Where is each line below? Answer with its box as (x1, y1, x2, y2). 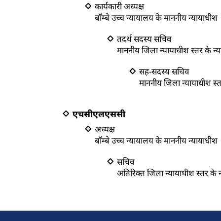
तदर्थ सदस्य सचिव (117, 33, 171, 44)
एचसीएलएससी (73, 108, 125, 119)
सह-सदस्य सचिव (139, 66, 189, 77)
